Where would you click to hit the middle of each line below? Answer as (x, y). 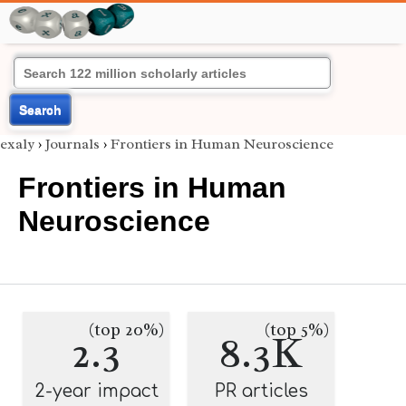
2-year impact (96, 391)
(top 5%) (297, 330)
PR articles (261, 391)
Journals (72, 144)
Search (40, 110)
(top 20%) (126, 330)
